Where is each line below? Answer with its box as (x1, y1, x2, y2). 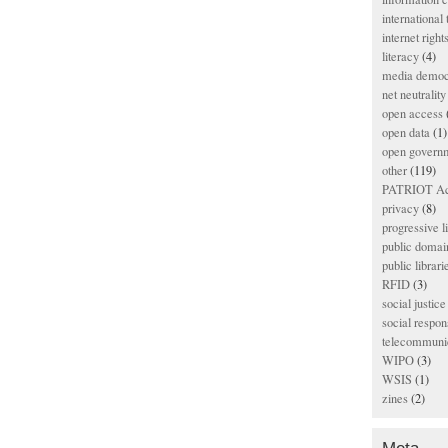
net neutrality (382, 86, 446, 103)
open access (382, 105, 443, 122)
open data (382, 124, 430, 141)
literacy (382, 48, 419, 65)
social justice (382, 295, 446, 312)
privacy (382, 200, 419, 217)
